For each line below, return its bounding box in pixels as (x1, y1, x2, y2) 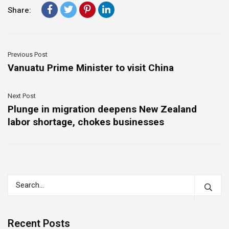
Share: (8, 6, 31, 15)
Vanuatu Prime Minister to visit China (8, 62, 174, 74)
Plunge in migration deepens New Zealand (8, 103, 197, 115)
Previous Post (8, 51, 48, 58)
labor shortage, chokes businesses (8, 116, 164, 128)
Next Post (8, 92, 36, 100)
